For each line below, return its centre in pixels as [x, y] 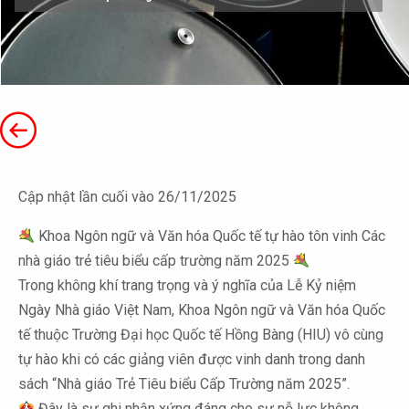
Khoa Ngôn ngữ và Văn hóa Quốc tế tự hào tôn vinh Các [210, 236]
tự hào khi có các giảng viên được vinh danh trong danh [192, 359]
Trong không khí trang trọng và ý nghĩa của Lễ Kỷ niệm [187, 285]
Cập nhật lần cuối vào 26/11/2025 [127, 197]
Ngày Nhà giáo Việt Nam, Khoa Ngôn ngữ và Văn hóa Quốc [202, 310]
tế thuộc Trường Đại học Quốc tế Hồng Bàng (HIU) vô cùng [201, 335]
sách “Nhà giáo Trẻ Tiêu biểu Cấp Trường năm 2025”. [184, 384]
